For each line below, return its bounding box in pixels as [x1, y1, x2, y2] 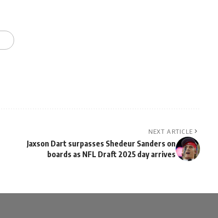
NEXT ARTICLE [148, 127, 193, 136]
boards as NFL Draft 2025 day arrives [47, 149, 176, 160]
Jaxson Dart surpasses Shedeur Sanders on [26, 139, 176, 149]
